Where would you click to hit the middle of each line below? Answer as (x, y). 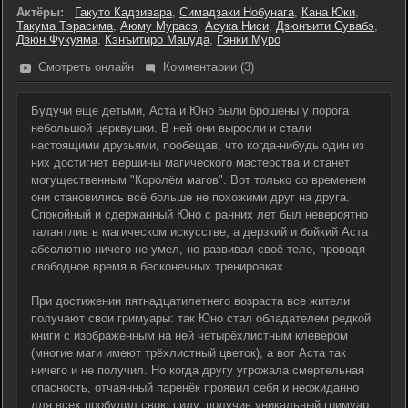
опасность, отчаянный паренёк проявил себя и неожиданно (195, 388)
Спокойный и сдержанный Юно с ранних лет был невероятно (199, 214)
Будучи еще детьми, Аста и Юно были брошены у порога (190, 111)
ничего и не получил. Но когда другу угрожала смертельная (198, 370)
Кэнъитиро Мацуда (157, 40)
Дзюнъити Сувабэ (325, 26)
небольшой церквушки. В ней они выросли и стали (171, 128)
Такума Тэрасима (65, 26)
